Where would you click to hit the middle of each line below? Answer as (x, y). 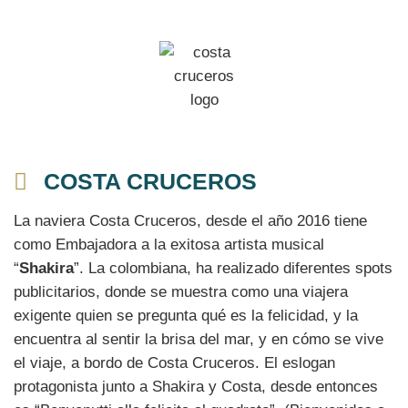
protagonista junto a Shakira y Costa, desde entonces (196, 386)
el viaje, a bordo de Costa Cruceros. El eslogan (174, 362)
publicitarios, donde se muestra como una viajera (181, 291)
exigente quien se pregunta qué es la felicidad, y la (186, 315)
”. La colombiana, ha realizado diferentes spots (233, 268)
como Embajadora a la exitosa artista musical (169, 244)
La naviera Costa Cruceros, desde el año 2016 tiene (190, 220)
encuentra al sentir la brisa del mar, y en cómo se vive (199, 339)
